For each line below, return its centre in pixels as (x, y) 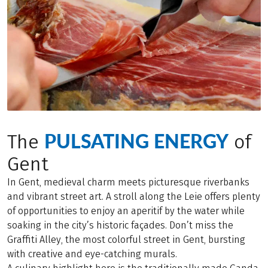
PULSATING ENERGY (136, 141)
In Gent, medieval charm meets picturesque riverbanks (128, 182)
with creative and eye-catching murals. (92, 254)
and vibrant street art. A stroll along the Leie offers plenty (134, 196)
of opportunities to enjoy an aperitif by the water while (126, 211)
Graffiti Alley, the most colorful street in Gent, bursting (126, 239)
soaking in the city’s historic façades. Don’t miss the (120, 225)
